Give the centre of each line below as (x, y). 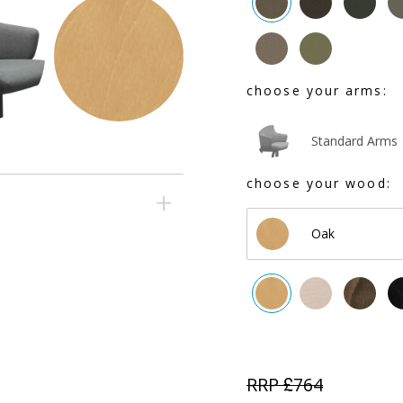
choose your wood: (319, 183)
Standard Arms (354, 141)
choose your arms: (317, 90)
